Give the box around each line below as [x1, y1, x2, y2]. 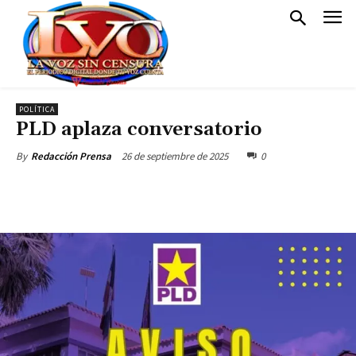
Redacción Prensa [31, 149, 111, 163]
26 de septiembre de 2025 [122, 149, 228, 163]
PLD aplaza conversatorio [16, 118, 262, 141]
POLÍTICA [19, 104, 55, 114]
